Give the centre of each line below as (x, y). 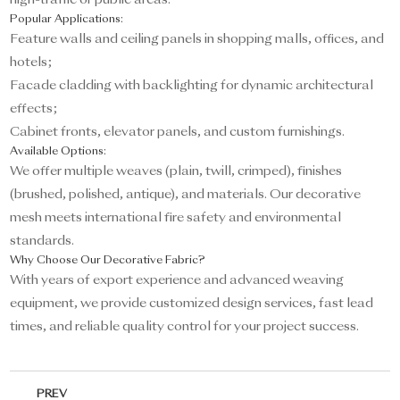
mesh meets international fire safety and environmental (176, 218)
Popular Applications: (67, 20)
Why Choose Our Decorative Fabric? (108, 261)
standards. (42, 242)
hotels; (31, 63)
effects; (34, 109)
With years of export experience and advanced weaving (177, 281)
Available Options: (58, 152)
